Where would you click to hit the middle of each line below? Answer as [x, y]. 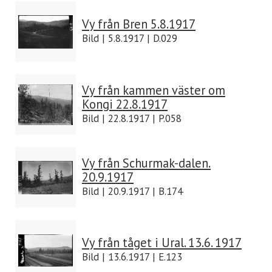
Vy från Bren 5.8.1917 [139, 24]
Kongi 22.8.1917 [125, 104]
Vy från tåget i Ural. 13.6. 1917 [162, 243]
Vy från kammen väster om [154, 90]
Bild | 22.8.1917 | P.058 [132, 118]
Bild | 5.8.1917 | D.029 [130, 38]
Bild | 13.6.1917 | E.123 [132, 257]
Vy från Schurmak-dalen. [146, 163]
